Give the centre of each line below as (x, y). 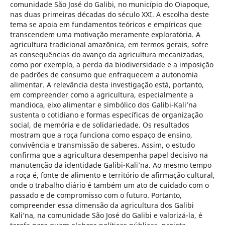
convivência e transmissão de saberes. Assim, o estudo (102, 145)
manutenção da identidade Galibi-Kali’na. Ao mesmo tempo (110, 165)
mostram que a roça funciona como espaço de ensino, (101, 135)
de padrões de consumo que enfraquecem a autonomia (104, 74)
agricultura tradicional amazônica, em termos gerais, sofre (109, 44)
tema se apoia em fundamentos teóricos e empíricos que (106, 24)
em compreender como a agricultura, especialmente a (101, 94)
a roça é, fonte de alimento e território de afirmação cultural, (112, 175)
